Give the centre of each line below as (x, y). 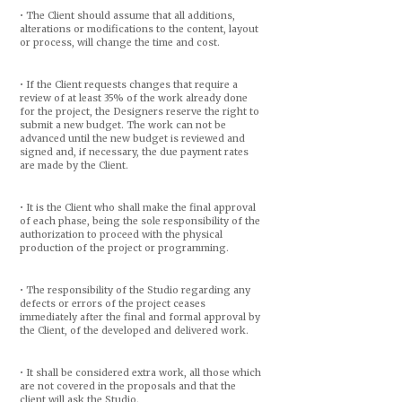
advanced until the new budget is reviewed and (132, 139)
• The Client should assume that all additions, (127, 16)
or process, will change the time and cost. (119, 43)
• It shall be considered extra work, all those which (140, 373)
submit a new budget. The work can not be (122, 125)
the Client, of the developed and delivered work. (134, 331)
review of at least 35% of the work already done (133, 98)
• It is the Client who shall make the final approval (137, 208)
